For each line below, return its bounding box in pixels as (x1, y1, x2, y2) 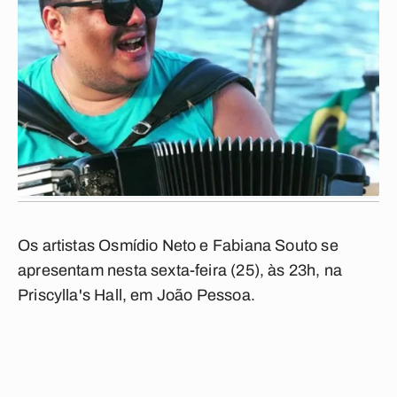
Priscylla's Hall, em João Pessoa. (18, 286, 255, 304)
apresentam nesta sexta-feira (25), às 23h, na (18, 261, 343, 279)
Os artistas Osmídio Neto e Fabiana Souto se (18, 237, 339, 254)
